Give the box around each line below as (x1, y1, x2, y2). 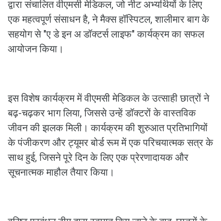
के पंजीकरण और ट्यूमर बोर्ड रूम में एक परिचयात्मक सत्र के (8, 137, 213, 148)
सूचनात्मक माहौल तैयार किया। (8, 166, 114, 178)
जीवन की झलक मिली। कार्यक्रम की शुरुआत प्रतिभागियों (8, 122, 208, 134)
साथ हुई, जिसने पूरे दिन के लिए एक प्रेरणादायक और (8, 151, 188, 163)
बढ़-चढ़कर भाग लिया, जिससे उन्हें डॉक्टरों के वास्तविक (8, 107, 196, 119)
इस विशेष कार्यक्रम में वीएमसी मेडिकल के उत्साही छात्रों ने (8, 92, 209, 104)
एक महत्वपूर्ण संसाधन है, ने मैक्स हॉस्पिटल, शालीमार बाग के (8, 13, 209, 25)
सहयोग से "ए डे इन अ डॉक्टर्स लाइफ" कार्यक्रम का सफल (8, 28, 204, 40)
